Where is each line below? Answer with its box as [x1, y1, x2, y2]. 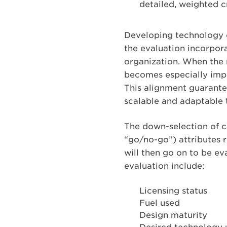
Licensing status [139, 186, 208, 196]
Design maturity [139, 210, 208, 220]
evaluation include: [124, 161, 205, 171]
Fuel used [139, 198, 180, 208]
